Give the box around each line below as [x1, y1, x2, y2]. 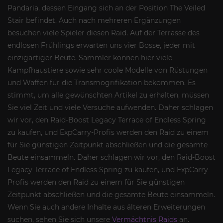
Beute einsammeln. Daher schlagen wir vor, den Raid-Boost [7, 153, 216, 162]
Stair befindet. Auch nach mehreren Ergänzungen [7, 16, 181, 25]
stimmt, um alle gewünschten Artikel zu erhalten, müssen [7, 91, 209, 100]
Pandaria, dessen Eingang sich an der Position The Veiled [7, 3, 205, 12]
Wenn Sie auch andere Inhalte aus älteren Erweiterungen [7, 203, 205, 212]
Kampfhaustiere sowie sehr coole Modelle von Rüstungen [7, 66, 208, 75]
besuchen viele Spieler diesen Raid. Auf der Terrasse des [7, 28, 200, 37]
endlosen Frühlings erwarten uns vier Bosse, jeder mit [7, 41, 195, 50]
